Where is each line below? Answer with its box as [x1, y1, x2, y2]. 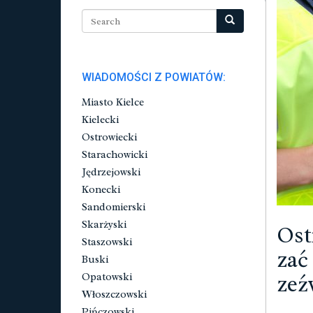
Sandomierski [82, 201, 145, 214]
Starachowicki [82, 148, 147, 161]
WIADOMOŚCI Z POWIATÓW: [82, 71, 226, 84]
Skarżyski [82, 218, 126, 231]
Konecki [82, 183, 120, 196]
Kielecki [82, 113, 119, 126]
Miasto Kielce [82, 96, 144, 109]
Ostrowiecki [82, 131, 137, 144]
